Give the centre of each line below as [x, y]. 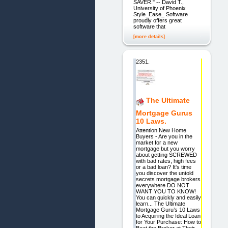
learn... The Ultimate [160, 204]
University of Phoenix [159, 8]
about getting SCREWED [166, 155]
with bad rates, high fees [166, 161]
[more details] [149, 36]
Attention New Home [161, 131]
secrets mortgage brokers [168, 179]
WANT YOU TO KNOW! [166, 192]
